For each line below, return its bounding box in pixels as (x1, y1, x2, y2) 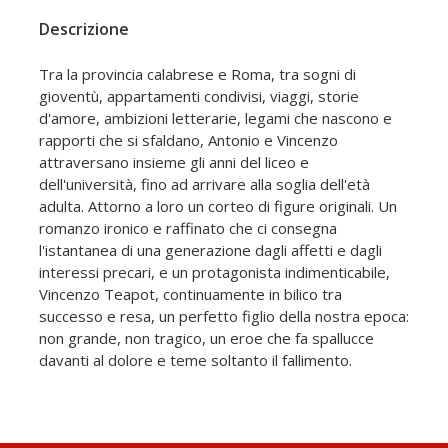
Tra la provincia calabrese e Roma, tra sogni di (39, 64, 356, 85)
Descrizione (39, 18, 129, 41)
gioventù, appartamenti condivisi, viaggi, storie (39, 86, 359, 107)
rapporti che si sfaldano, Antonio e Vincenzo (39, 130, 338, 151)
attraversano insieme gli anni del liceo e (39, 152, 309, 173)
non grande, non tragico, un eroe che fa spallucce (39, 328, 374, 349)
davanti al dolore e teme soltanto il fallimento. (39, 350, 352, 371)
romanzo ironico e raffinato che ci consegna (39, 218, 337, 239)
